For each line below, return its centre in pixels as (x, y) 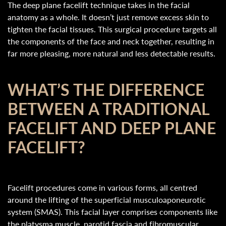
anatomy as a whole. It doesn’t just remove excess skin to (108, 17)
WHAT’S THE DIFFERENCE (106, 89)
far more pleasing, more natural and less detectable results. (111, 53)
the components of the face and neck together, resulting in (111, 41)
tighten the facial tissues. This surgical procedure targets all (112, 29)
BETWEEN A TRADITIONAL (108, 108)
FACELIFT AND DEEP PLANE (112, 128)
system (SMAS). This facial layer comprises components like (112, 212)
